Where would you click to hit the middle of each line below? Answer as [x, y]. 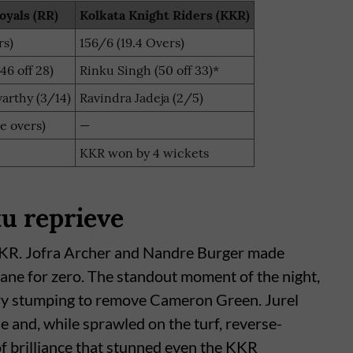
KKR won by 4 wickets [144, 153]
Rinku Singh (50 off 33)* [149, 71]
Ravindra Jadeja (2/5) [141, 98]
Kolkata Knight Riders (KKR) [165, 15]
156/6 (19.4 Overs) [132, 43]
